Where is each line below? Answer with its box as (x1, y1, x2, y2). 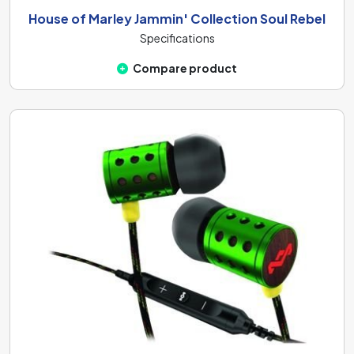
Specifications (139, 31, 215, 45)
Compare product (133, 61, 237, 75)
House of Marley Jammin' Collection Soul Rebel (28, 10, 326, 27)
